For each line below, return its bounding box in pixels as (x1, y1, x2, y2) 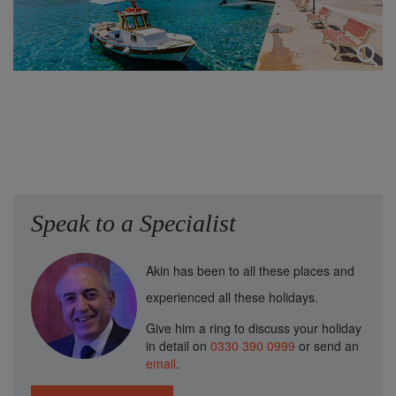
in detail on (146, 336, 210, 354)
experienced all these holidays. (146, 287, 318, 306)
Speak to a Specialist (31, 209, 236, 237)
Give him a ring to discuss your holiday (146, 318, 362, 337)
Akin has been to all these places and (146, 261, 354, 279)
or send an (299, 336, 359, 354)
